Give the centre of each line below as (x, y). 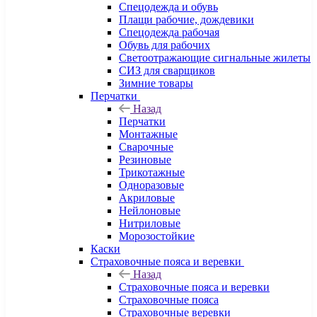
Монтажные (148, 134)
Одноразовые (151, 185)
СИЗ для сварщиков (167, 70)
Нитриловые (150, 223)
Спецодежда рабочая (169, 32)
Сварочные (146, 147)
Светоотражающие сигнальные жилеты (215, 58)
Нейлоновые (150, 211)
